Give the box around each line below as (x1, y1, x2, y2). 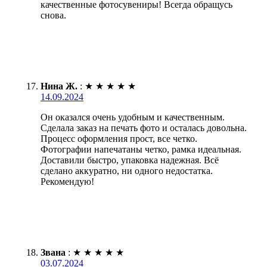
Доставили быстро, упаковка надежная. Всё (41, 154, 219, 165)
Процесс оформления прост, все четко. (41, 133, 197, 144)
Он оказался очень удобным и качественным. (41, 111, 225, 122)
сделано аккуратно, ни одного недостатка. (41, 165, 213, 176)
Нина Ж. (41, 80, 77, 91)
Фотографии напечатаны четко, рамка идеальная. (41, 144, 241, 154)
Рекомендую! (41, 176, 94, 187)
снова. (41, 10, 66, 20)
